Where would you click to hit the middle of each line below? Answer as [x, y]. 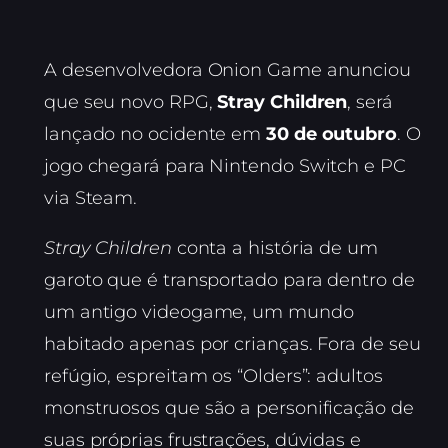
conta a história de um [274, 248]
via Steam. [91, 198]
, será [370, 102]
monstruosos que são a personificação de [229, 408]
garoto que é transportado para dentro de [229, 280]
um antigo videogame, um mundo [199, 312]
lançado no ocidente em [155, 134]
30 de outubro [331, 134]
